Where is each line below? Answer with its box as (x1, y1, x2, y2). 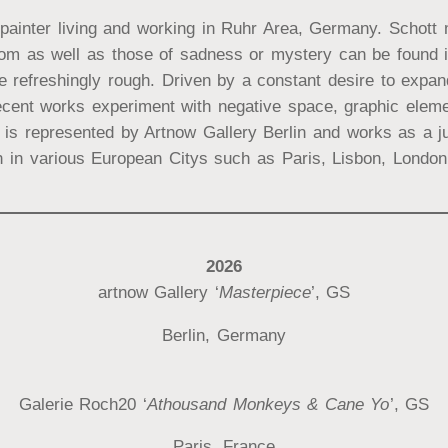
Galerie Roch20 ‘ (18, 394, 148, 414)
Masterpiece (218, 283, 311, 303)
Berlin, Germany (162, 325, 286, 345)
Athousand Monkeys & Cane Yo (147, 394, 390, 414)
